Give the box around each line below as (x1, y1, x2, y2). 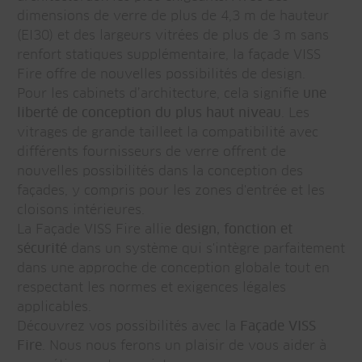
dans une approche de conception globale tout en (17, 262, 330, 275)
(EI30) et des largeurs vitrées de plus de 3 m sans (17, 29, 329, 42)
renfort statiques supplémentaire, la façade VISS (17, 48, 321, 61)
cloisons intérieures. (17, 204, 145, 217)
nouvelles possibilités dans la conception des (17, 165, 303, 178)
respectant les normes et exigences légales (17, 281, 286, 294)
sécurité (17, 242, 67, 255)
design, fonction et (175, 223, 293, 236)
